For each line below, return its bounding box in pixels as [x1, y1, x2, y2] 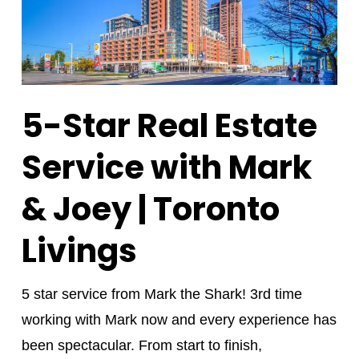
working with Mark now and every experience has [21, 312, 337, 329]
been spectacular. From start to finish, [21, 337, 262, 354]
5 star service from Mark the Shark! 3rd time [21, 286, 302, 303]
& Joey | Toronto [21, 187, 280, 232]
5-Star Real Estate [21, 103, 317, 149]
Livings [21, 228, 137, 274]
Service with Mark [21, 145, 312, 191]
